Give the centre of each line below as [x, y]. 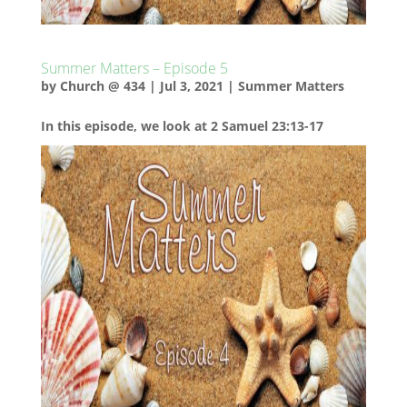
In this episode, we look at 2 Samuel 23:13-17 [182, 126]
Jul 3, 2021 [191, 86]
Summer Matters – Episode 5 [134, 68]
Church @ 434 [102, 86]
